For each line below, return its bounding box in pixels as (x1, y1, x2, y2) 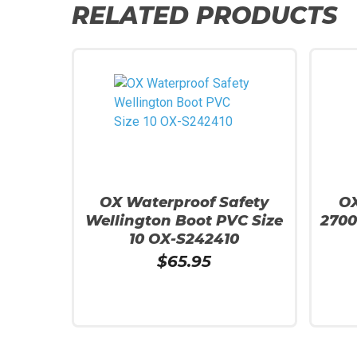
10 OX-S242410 (129, 230, 240, 248)
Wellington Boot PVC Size (85, 212, 284, 229)
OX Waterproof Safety (100, 194, 269, 211)
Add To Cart (89, 342, 140, 354)
